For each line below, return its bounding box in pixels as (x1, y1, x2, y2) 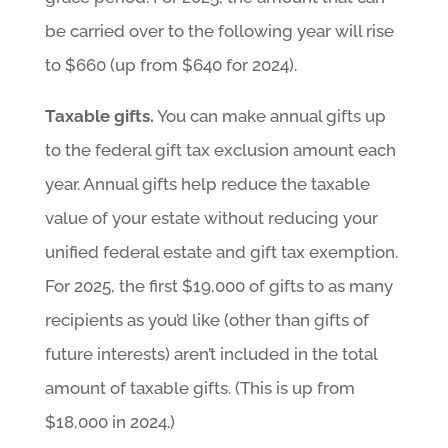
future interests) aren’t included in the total (44, 343, 377, 364)
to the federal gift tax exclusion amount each (44, 139, 396, 160)
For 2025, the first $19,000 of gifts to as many (44, 275, 393, 296)
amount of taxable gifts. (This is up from (44, 377, 355, 398)
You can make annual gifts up (153, 105, 386, 126)
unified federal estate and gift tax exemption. (44, 241, 398, 262)
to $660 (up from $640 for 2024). (44, 54, 297, 75)
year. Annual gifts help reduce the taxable (44, 173, 370, 194)
